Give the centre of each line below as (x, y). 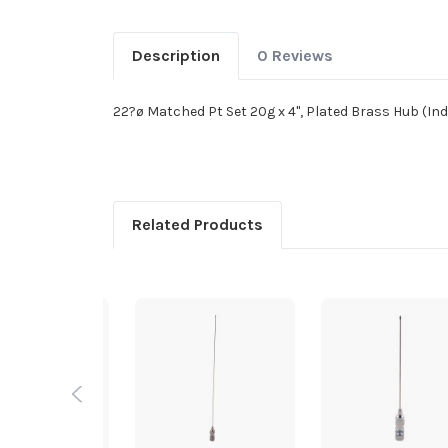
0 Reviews (294, 56)
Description (175, 56)
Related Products (197, 225)
